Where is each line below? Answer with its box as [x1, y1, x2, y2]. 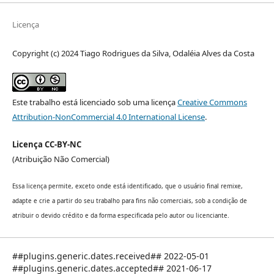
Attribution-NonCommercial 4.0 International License [12, 111, 205, 123]
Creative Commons [177, 97, 247, 108]
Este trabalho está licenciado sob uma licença [12, 97, 177, 108]
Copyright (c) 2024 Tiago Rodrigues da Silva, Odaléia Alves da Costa [12, 48, 254, 59]
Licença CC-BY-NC [12, 138, 81, 150]
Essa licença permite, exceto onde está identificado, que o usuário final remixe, [12, 182, 243, 190]
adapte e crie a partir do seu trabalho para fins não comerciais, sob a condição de [12, 196, 247, 205]
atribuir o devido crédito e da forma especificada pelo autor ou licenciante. [12, 211, 229, 220]
